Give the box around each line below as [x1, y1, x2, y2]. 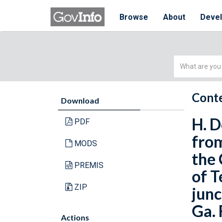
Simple [173, 56, 199, 66]
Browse [119, 12, 149, 22]
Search [173, 69, 200, 78]
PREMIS [72, 161, 104, 170]
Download [61, 96, 99, 105]
